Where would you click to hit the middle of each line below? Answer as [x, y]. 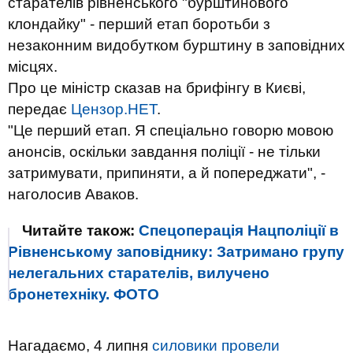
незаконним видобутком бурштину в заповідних [176, 45]
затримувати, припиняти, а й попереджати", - [167, 173]
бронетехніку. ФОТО [84, 294]
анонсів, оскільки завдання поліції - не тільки [164, 152]
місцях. [33, 67]
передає [39, 109]
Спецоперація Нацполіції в [239, 230]
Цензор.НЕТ [114, 109]
